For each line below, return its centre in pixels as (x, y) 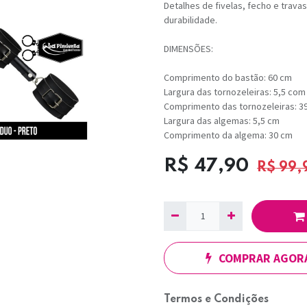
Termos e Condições (216, 299)
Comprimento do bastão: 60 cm (228, 78)
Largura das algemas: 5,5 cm (222, 121)
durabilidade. (191, 20)
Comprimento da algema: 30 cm (228, 135)
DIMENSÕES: (188, 49)
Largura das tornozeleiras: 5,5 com (235, 92)
